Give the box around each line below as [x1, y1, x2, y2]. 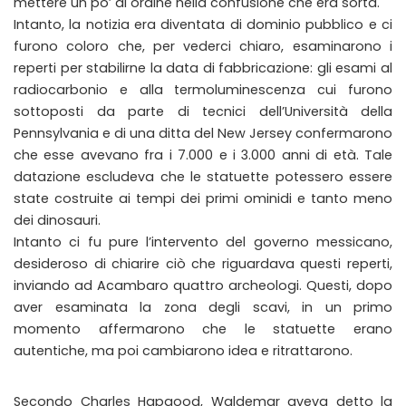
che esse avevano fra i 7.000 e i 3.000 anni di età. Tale [14, 145, 392, 164]
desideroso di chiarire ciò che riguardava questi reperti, [14, 254, 392, 273]
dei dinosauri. [14, 210, 101, 229]
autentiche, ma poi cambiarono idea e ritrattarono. [14, 341, 353, 360]
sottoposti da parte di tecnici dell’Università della [14, 101, 392, 121]
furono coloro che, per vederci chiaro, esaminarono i [14, 36, 392, 55]
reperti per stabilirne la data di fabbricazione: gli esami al [14, 58, 392, 77]
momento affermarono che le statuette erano [14, 319, 392, 338]
